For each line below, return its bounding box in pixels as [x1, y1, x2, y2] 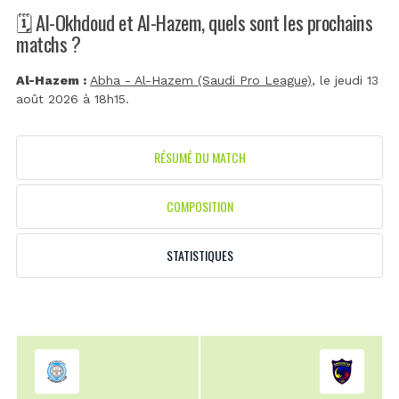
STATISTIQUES [166, 246, 233, 265]
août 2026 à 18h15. [16, 92, 129, 107]
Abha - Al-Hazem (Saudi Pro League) [90, 73, 312, 88]
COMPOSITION [166, 197, 233, 216]
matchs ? [16, 28, 81, 58]
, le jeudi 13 [312, 73, 379, 88]
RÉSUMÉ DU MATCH [153, 148, 246, 167]
